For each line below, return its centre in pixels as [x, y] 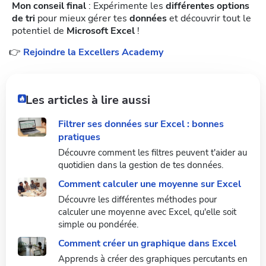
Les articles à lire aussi [88, 100]
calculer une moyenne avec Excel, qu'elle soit [147, 212]
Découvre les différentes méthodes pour [137, 200]
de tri [23, 19]
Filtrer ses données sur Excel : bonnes [141, 124]
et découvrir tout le [209, 19]
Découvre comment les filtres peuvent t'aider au [153, 153]
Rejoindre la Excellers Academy [93, 53]
